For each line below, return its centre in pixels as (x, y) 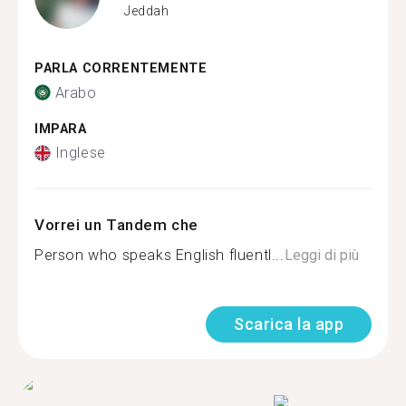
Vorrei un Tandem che (116, 225)
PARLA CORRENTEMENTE (121, 68)
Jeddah (147, 10)
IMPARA (61, 129)
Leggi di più (321, 255)
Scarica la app (289, 324)
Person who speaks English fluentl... (159, 255)
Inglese (80, 153)
